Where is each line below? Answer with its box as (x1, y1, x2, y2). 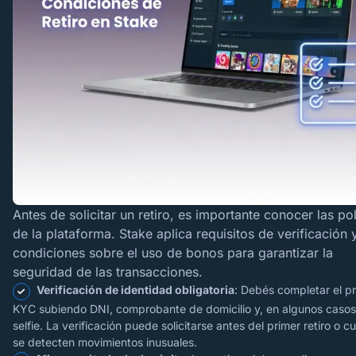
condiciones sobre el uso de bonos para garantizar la (13, 245, 333, 261)
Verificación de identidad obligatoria (37, 283, 234, 296)
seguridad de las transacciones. (13, 264, 203, 280)
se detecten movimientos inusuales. (13, 335, 197, 349)
